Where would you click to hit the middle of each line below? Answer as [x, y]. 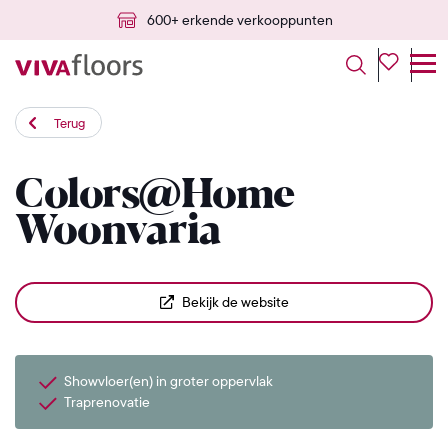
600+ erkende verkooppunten [240, 19]
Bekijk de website [235, 302]
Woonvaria [118, 232]
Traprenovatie [107, 401]
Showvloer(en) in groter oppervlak [168, 380]
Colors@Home [155, 196]
